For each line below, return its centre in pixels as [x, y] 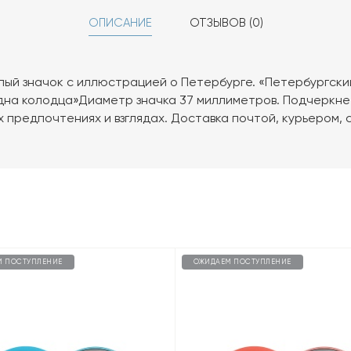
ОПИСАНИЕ [120, 22]
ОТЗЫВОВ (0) [226, 22]
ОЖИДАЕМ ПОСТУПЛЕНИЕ [242, 261]
